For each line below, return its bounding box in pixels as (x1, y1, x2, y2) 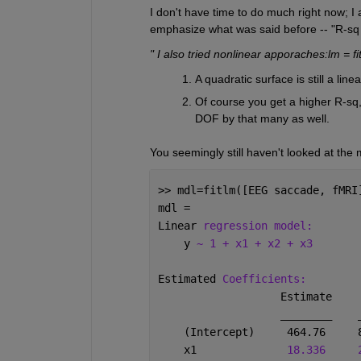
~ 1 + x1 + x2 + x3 (196, 236, 313, 250)
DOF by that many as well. (194, 111, 330, 125)
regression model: (202, 218, 313, 232)
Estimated (157, 272, 222, 285)
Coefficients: (222, 272, 306, 285)
